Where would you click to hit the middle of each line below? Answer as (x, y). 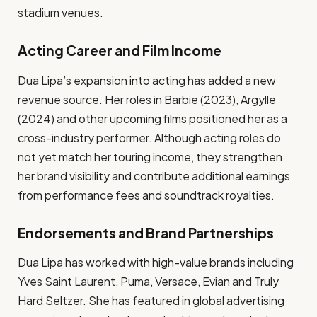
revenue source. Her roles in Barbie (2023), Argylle (147, 99)
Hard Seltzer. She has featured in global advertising (151, 301)
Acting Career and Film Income (120, 51)
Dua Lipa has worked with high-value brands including (156, 263)
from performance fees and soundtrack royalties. (146, 195)
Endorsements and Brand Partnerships (146, 232)
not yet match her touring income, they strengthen (150, 156)
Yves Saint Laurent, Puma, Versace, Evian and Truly (148, 282)
